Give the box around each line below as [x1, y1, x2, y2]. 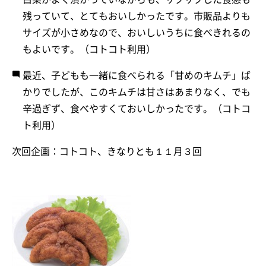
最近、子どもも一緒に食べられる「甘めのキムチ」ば [23, 70, 251, 80]
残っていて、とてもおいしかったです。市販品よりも [23, 11, 251, 21]
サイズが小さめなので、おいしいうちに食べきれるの [23, 27, 251, 37]
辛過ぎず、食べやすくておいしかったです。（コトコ [23, 103, 251, 113]
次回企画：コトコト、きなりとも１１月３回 [12, 146, 202, 156]
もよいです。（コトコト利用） [23, 44, 156, 54]
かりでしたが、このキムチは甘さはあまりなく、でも [23, 87, 251, 97]
